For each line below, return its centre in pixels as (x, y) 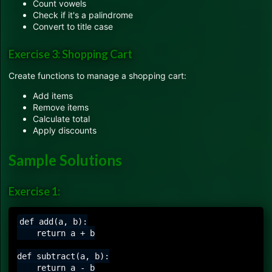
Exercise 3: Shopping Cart (70, 54)
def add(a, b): (53, 221)
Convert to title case (73, 26)
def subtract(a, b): (63, 256)
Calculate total (61, 119)
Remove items (61, 107)
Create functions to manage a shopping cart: (97, 76)
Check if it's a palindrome (83, 15)
